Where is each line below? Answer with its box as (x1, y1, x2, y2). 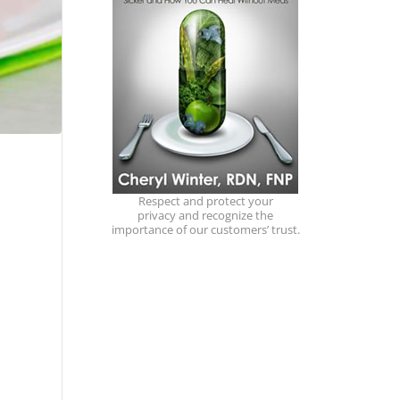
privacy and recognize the (137, 206, 274, 223)
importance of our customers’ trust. (111, 221, 300, 237)
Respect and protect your (137, 192, 273, 209)
